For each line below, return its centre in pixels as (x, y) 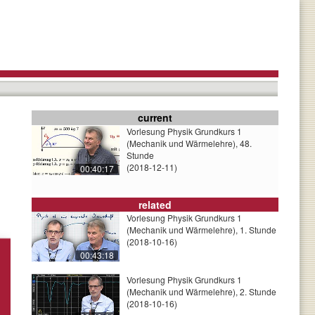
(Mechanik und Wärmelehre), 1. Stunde (201, 230)
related (155, 205)
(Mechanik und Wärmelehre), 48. (189, 143)
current (155, 117)
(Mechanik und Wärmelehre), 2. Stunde (201, 291)
